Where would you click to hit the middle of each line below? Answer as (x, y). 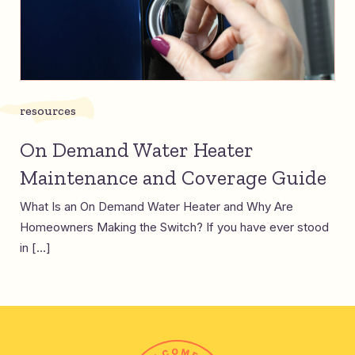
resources (48, 111)
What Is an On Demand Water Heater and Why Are (157, 207)
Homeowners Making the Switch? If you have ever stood (174, 227)
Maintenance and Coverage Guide (173, 178)
